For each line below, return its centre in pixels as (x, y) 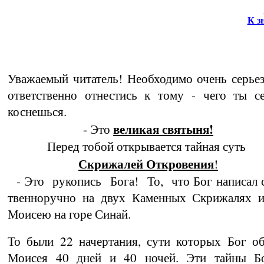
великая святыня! (163, 129)
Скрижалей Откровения (146, 164)
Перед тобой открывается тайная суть (148, 146)
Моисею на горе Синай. (69, 214)
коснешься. (37, 111)
